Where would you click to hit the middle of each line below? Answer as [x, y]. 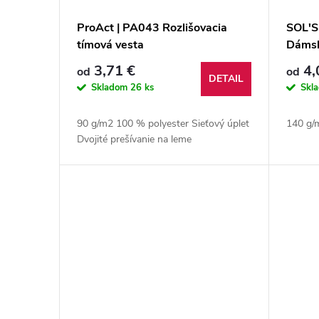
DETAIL [226, 79]
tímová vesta [110, 45]
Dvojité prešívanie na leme [134, 140]
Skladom [111, 87]
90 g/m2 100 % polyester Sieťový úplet [163, 124]
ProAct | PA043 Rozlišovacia [152, 28]
